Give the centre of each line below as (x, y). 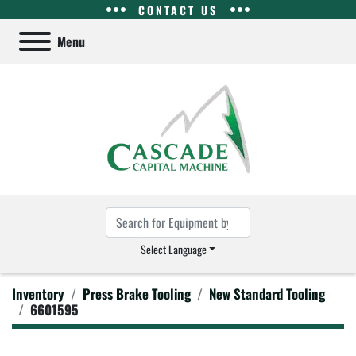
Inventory (38, 294)
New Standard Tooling (267, 294)
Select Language (173, 249)
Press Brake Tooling (137, 294)
